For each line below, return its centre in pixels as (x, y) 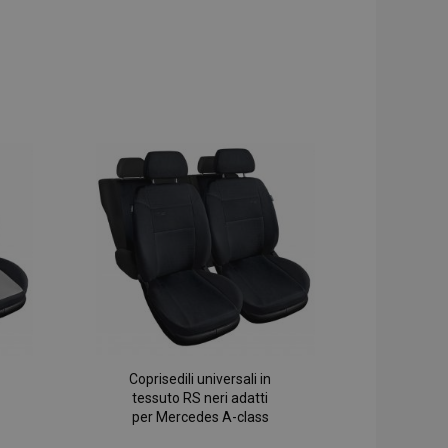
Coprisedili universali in (200, 379)
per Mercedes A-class (200, 417)
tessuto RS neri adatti (200, 398)
